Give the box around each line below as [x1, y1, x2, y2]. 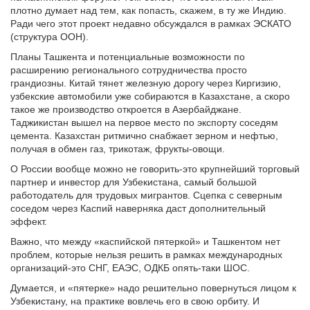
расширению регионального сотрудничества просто [10, 64, 247, 76]
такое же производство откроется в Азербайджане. [10, 104, 241, 116]
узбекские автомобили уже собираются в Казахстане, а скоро [10, 91, 290, 102]
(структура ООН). [10, 31, 89, 43]
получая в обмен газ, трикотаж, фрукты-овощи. [10, 143, 225, 155]
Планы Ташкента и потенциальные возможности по [10, 51, 245, 63]
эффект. [10, 216, 47, 228]
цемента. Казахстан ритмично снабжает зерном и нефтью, [10, 130, 278, 142]
